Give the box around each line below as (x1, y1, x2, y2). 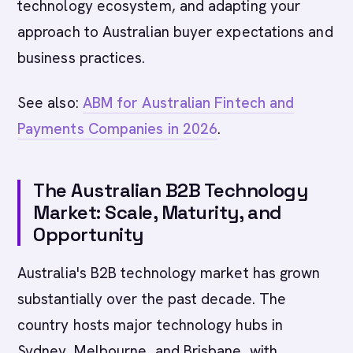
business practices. (17, 48, 146, 68)
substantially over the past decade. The (17, 289, 287, 309)
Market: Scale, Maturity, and (33, 200, 282, 225)
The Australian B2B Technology (33, 178, 308, 203)
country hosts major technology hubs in (17, 315, 284, 335)
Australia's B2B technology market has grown (17, 263, 321, 283)
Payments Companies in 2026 (17, 119, 218, 139)
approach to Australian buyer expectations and (17, 22, 333, 42)
